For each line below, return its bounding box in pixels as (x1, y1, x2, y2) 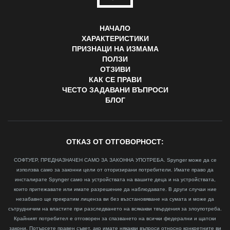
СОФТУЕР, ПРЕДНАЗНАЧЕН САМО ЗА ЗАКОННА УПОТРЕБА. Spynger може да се (13, 157, 217, 163)
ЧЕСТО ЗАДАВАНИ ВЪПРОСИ (62, 86, 168, 94)
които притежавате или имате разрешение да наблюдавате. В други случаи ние (13, 186, 217, 193)
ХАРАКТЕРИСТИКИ (81, 34, 149, 43)
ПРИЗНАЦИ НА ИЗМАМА (71, 45, 159, 53)
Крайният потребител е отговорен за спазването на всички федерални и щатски (14, 216, 216, 222)
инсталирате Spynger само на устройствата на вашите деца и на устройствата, (14, 177, 216, 183)
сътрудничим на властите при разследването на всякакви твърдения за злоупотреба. (8, 206, 222, 212)
